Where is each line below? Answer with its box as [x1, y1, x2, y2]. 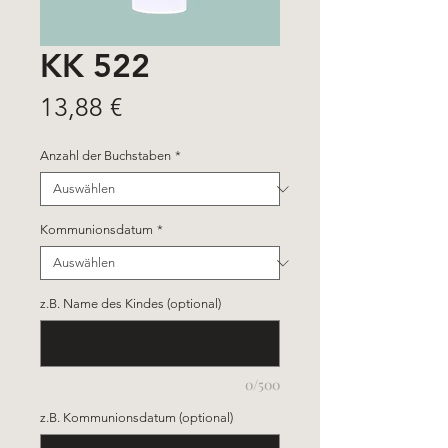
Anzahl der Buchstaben [40, 148, 171, 163]
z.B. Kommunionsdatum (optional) [40, 410, 233, 425]
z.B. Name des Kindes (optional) [40, 296, 221, 311]
